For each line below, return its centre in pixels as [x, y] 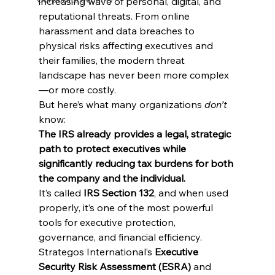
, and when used [192, 193]
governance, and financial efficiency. [120, 237]
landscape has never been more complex [134, 75]
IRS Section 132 [118, 193]
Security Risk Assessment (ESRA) [114, 267]
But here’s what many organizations [121, 105]
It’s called [61, 193]
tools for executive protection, [108, 223]
